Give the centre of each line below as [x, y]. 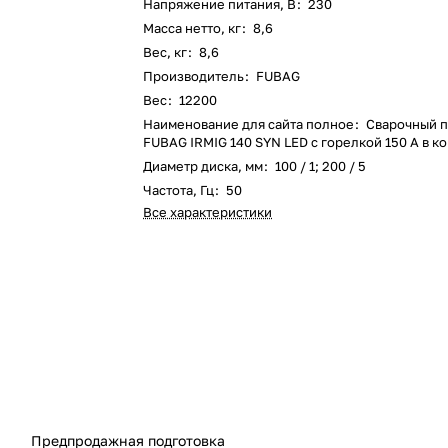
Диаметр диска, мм [203, 166]
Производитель [194, 76]
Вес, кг [165, 52]
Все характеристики [208, 212]
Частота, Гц [179, 190]
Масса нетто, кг [192, 28]
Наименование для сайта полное [249, 124]
